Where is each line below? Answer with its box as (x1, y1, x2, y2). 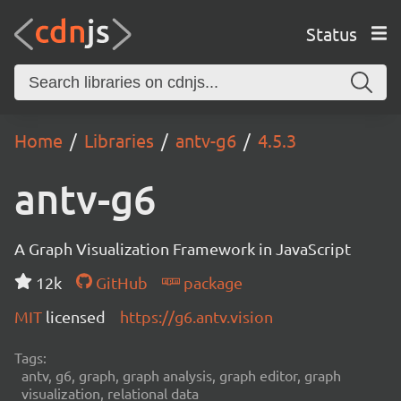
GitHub (91, 273, 148, 292)
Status (305, 21, 357, 45)
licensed (46, 307, 106, 326)
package (179, 273, 243, 292)
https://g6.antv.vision (120, 307, 273, 326)
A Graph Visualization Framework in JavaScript (14, 239, 351, 258)
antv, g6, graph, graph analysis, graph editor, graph (21, 366, 341, 384)
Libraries (84, 129, 154, 151)
